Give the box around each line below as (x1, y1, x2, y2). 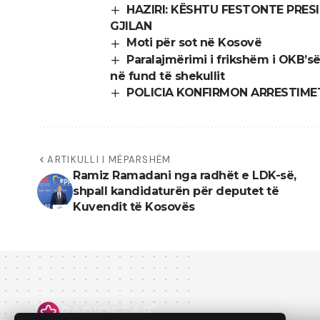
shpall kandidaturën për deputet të (73, 184, 279, 198)
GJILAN (110, 19, 151, 34)
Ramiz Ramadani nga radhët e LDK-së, (73, 168, 296, 182)
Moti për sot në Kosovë (126, 36, 262, 50)
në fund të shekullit (110, 69, 224, 83)
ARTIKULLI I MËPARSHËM (47, 153, 171, 166)
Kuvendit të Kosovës (73, 199, 195, 214)
